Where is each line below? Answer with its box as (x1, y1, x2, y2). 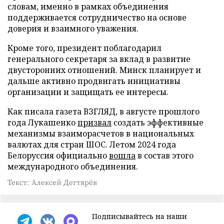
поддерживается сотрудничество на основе (7, 12, 186, 23)
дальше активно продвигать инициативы (7, 75, 180, 86)
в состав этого (135, 150, 193, 161)
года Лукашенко (7, 117, 77, 128)
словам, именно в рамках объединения (7, 1, 168, 12)
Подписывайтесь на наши (92, 211, 187, 221)
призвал (77, 117, 111, 128)
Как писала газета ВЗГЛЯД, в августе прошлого (7, 106, 199, 117)
